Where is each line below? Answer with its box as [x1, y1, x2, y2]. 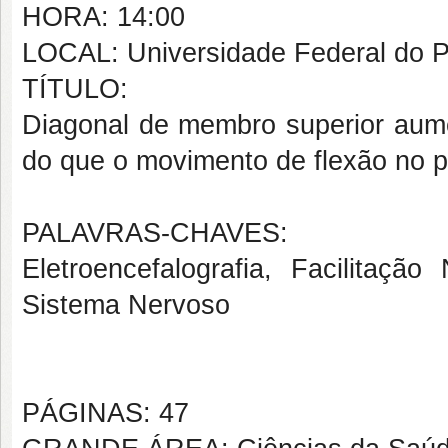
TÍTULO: [22, 74, 128, 104]
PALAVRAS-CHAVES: [22, 218, 288, 248]
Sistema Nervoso [22, 290, 230, 320]
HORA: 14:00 [22, 2, 185, 32]
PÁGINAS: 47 [22, 398, 189, 428]
